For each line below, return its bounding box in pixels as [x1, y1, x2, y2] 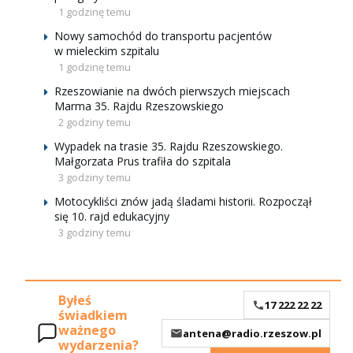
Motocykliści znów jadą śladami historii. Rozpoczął [54, 194, 312, 209]
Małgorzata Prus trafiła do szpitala [54, 154, 231, 169]
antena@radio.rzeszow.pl [183, 325, 321, 340]
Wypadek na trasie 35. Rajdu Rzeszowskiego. [54, 139, 283, 154]
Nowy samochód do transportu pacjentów [54, 28, 272, 43]
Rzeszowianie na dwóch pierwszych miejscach [54, 84, 290, 98]
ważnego [58, 321, 116, 340]
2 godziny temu [58, 115, 131, 129]
